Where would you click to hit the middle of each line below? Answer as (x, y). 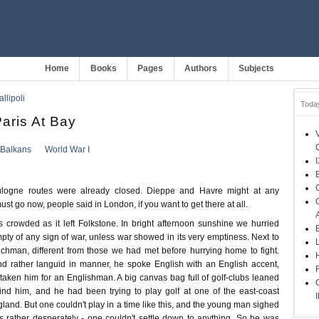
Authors (201, 68)
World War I (67, 150)
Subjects (257, 68)
